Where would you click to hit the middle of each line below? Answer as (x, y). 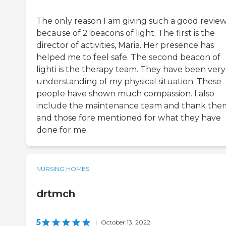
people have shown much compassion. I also (125, 94)
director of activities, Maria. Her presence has (125, 45)
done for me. (62, 130)
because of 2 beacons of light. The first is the (126, 33)
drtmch (56, 194)
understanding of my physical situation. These (129, 82)
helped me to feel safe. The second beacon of (128, 58)
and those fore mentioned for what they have (129, 118)
